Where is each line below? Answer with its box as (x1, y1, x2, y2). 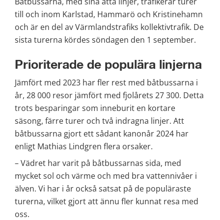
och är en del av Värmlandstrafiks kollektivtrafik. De (15, 21, 204, 32)
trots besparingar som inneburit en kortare (15, 103, 175, 114)
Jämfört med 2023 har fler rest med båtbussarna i (15, 77, 198, 88)
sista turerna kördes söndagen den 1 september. (15, 34, 196, 45)
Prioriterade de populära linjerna (15, 58, 202, 71)
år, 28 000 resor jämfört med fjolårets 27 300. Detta (15, 90, 204, 101)
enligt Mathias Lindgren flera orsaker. (15, 141, 153, 152)
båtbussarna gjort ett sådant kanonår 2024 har (15, 128, 189, 139)
